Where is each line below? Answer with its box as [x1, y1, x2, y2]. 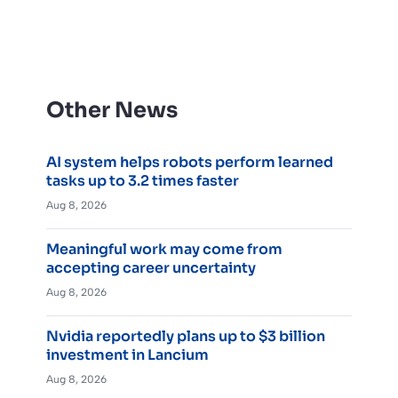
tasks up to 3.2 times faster [46, 171, 239, 190]
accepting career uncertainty [46, 258, 256, 277]
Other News [46, 96, 178, 123]
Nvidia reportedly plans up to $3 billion [46, 326, 325, 346]
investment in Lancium [46, 345, 209, 364]
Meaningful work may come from [46, 239, 283, 259]
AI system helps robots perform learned [46, 152, 333, 171]
